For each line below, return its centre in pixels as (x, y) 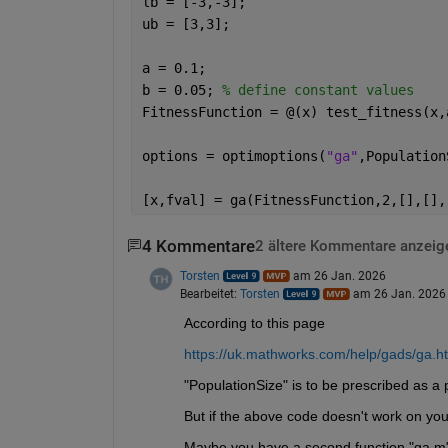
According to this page (254, 322)
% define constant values (317, 89)
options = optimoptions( (233, 155)
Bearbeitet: (209, 293)
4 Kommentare (198, 246)
